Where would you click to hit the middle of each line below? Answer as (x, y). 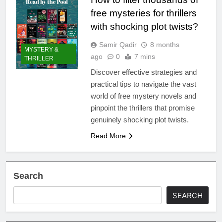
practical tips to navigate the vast (143, 84)
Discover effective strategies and (143, 72)
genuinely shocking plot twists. (139, 119)
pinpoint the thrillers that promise (142, 108)
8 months (165, 44)
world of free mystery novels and (143, 96)
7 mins (144, 56)
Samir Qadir (118, 44)
